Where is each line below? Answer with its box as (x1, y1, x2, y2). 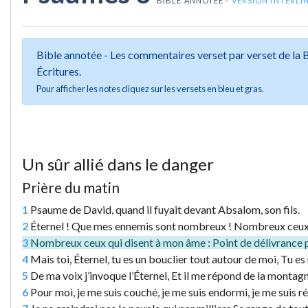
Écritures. (36, 65, 81, 78)
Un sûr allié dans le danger (22, 154, 214, 175)
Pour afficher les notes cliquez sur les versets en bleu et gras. (36, 83, 264, 95)
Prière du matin (22, 179, 120, 197)
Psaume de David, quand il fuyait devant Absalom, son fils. (28, 203, 300, 217)
